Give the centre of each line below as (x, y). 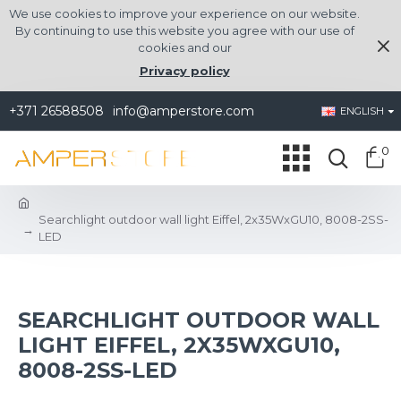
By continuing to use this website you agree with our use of (184, 30)
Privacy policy (184, 71)
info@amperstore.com (183, 111)
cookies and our (184, 47)
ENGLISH (362, 111)
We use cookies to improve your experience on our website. (184, 13)
